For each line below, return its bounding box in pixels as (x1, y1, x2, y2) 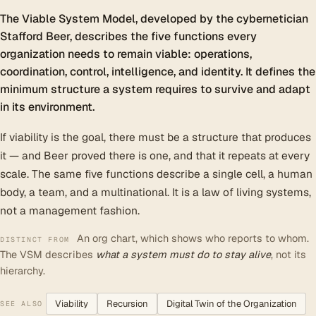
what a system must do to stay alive (96, 248, 271, 261)
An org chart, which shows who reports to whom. (76, 231, 309, 245)
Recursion (106, 298, 148, 310)
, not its (271, 248, 306, 261)
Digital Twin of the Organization (166, 298, 297, 310)
